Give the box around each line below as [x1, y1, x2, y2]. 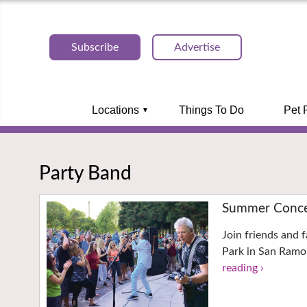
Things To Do [178, 104, 244, 116]
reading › [222, 262, 265, 274]
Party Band [39, 163, 132, 183]
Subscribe [71, 42, 119, 53]
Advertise [174, 42, 220, 53]
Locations [91, 104, 139, 116]
